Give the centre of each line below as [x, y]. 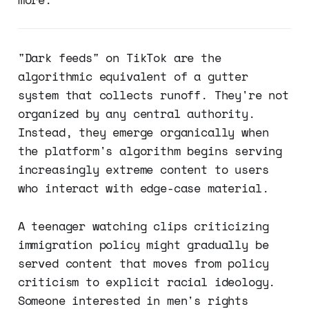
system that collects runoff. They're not [153, 94]
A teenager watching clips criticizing [143, 226]
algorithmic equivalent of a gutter [133, 76]
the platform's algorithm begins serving [150, 150]
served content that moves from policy [143, 263]
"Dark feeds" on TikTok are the [119, 57]
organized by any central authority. [136, 113]
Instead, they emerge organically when [143, 132]
